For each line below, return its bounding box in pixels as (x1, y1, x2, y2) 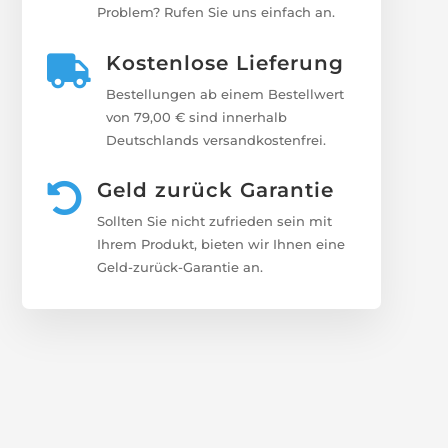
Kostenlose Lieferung (106, 50, 345, 75)
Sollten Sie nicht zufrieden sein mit (97, 213, 333, 230)
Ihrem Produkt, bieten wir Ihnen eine (97, 236, 346, 253)
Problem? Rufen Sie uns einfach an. (97, 4, 336, 21)
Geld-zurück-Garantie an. (97, 259, 264, 276)
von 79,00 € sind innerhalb (106, 108, 288, 125)
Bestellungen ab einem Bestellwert (106, 85, 345, 102)
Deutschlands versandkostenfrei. (106, 131, 327, 148)
